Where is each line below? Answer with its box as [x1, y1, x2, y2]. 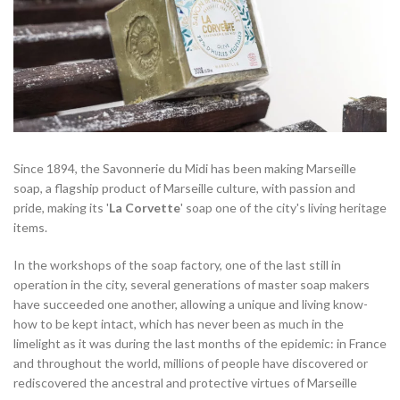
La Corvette [109, 200, 180, 216]
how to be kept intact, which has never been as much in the [13, 316, 344, 332]
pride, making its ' [13, 200, 109, 216]
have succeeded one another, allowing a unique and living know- [13, 296, 368, 312]
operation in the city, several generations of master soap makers [13, 277, 370, 293]
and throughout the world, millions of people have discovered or [13, 355, 368, 371]
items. [13, 220, 47, 236]
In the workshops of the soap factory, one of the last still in [13, 257, 341, 273]
